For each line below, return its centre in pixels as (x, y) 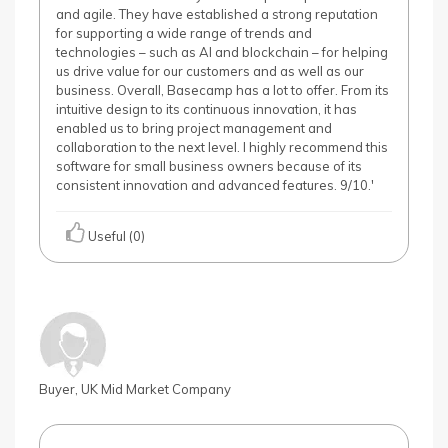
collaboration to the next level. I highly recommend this (222, 147)
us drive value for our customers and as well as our (210, 71)
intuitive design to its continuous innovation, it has (206, 109)
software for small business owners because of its (209, 166)
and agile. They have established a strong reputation (217, 14)
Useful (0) (115, 236)
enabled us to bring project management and (194, 128)
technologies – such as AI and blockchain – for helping (222, 52)
